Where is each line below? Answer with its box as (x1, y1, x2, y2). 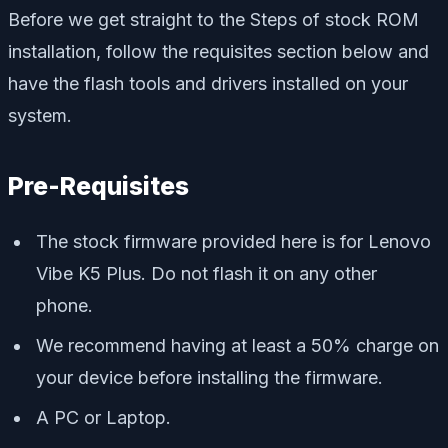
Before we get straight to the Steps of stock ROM (8, 8, 419, 30)
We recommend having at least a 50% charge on (36, 334, 439, 356)
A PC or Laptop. (36, 406, 171, 428)
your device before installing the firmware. (36, 366, 383, 388)
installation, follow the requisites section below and (8, 40, 429, 62)
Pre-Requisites (8, 170, 189, 201)
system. (8, 104, 72, 126)
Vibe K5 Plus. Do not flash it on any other (36, 262, 377, 284)
